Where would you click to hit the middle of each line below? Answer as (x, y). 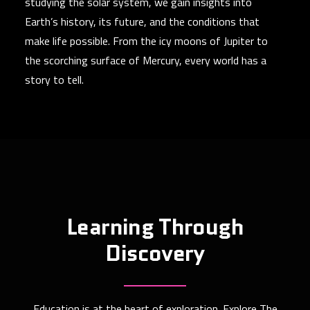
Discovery (155, 253)
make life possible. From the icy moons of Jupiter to (146, 41)
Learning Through (155, 227)
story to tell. (54, 80)
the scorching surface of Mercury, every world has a (146, 60)
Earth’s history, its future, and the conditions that (142, 21)
